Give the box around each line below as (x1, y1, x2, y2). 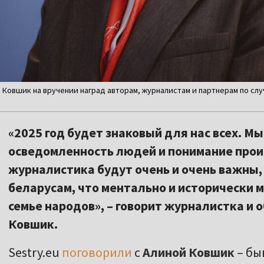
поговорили (62, 244, 132, 261)
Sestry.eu (8, 244, 62, 261)
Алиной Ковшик (140, 244, 235, 261)
